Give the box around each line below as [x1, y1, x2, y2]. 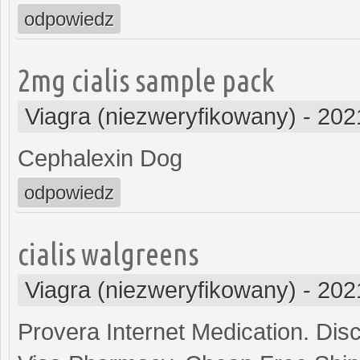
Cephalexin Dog [18, 145, 182, 171]
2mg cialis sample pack [18, 62, 275, 97]
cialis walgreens [18, 235, 198, 271]
